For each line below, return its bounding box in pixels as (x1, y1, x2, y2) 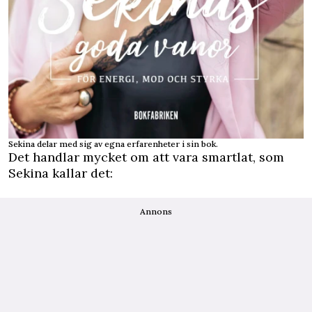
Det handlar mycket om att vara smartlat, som (8, 149, 284, 166)
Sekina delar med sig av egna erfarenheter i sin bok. (8, 139, 218, 150)
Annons (140, 206, 172, 217)
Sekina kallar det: (8, 165, 113, 182)
